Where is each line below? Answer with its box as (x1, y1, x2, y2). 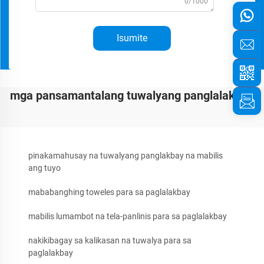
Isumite (117, 32, 147, 44)
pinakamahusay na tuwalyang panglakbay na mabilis (28, 151, 223, 160)
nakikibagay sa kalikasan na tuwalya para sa (28, 236, 192, 245)
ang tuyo (28, 163, 61, 173)
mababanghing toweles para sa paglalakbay (28, 187, 190, 197)
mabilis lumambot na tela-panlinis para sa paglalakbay (28, 212, 227, 221)
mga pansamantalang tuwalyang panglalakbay (10, 88, 254, 103)
